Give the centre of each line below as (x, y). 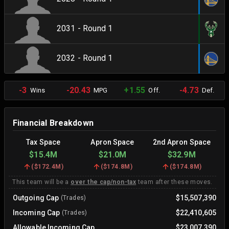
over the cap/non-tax (104, 182)
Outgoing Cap (36, 198)
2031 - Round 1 (85, 29)
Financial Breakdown (53, 123)
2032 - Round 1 (85, 58)
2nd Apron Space (182, 142)
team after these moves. (174, 182)
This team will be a (42, 182)
